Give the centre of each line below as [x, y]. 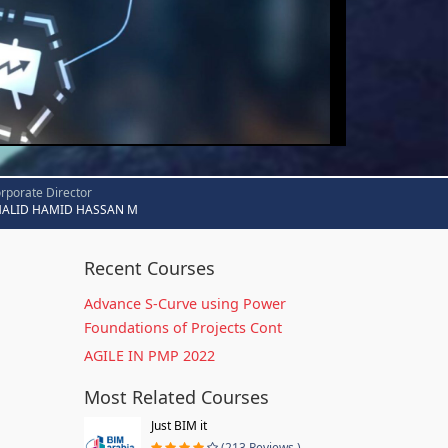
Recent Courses [149, 268]
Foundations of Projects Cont [182, 327]
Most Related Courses [176, 397]
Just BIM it [178, 425]
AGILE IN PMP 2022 [149, 355]
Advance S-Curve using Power [184, 303]
